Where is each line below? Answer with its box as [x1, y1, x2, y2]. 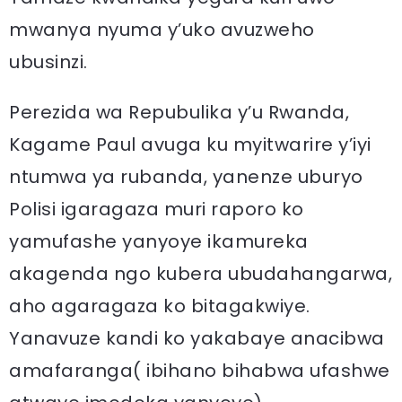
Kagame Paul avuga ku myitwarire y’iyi [9, 131, 371, 157]
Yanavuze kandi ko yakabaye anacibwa [9, 325, 385, 351]
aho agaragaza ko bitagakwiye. [9, 293, 310, 319]
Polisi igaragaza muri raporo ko [9, 196, 304, 222]
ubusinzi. [9, 48, 88, 74]
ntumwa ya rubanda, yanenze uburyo [9, 163, 363, 189]
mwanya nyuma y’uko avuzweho [9, 16, 315, 42]
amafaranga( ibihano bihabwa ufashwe [9, 357, 390, 383]
